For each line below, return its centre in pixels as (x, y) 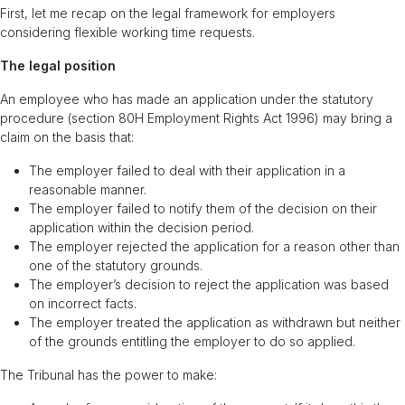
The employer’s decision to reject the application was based (209, 284)
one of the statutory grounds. (116, 265)
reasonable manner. (88, 189)
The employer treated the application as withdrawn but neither (215, 322)
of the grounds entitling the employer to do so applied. (192, 341)
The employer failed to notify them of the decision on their (203, 208)
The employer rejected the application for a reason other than (214, 246)
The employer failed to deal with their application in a (187, 170)
